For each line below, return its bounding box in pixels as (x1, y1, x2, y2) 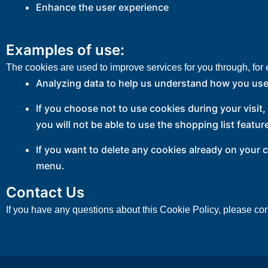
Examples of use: (6, 41, 124, 59)
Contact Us (6, 184, 84, 201)
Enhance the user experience (36, 1, 169, 13)
